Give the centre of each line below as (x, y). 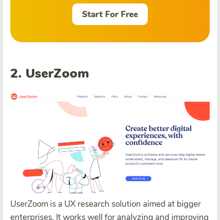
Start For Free (110, 14)
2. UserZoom (50, 74)
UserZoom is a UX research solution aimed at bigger (106, 204)
